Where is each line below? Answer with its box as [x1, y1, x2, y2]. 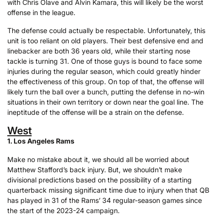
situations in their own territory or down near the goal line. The [7, 98, 203, 107]
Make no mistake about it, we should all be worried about [7, 155, 189, 163]
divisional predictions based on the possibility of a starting [7, 175, 192, 184]
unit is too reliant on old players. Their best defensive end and [7, 36, 203, 45]
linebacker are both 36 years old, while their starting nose [7, 47, 190, 55]
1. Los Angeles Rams [7, 137, 74, 145]
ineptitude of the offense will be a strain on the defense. [7, 108, 184, 117]
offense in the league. [7, 8, 75, 17]
